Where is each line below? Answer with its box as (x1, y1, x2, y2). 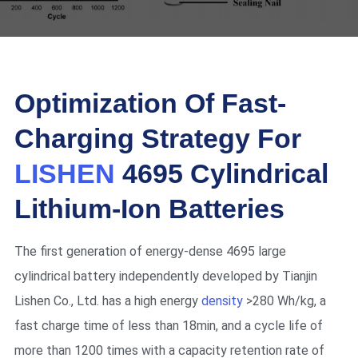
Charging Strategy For (14, 122, 301, 153)
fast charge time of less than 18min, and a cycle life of (14, 317, 323, 333)
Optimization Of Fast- (14, 87, 286, 118)
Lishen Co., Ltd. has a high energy (14, 292, 201, 308)
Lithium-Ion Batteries (14, 193, 284, 224)
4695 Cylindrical (114, 157, 328, 189)
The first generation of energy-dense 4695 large (14, 243, 286, 259)
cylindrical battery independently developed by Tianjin (14, 268, 317, 284)
